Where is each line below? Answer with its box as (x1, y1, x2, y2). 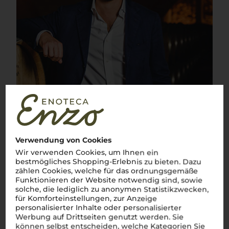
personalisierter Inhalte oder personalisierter (15, 203, 182, 213)
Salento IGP (8, 210, 71, 223)
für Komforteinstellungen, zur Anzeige (15, 194, 157, 203)
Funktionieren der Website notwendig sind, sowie (15, 175, 203, 185)
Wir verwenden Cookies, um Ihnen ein (15, 148, 159, 157)
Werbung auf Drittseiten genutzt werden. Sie (15, 212, 184, 222)
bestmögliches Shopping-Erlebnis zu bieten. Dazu (15, 157, 201, 167)
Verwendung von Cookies (15, 135, 112, 145)
